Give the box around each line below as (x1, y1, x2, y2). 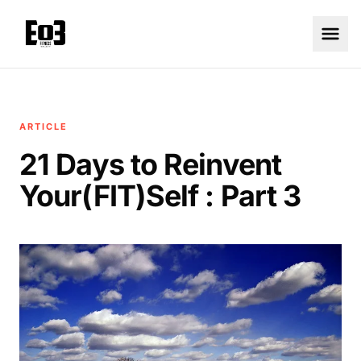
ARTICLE (19, 121, 68, 132)
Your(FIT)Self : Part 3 (19, 178, 301, 214)
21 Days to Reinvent (19, 147, 281, 182)
